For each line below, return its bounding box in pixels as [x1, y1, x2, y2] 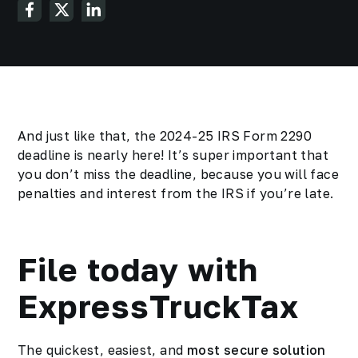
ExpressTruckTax [18, 287, 299, 325]
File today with [18, 250, 258, 288]
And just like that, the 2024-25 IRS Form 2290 [18, 128, 312, 144]
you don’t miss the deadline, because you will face [18, 166, 339, 182]
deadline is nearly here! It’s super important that [18, 147, 328, 163]
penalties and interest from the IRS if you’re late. [18, 185, 334, 201]
